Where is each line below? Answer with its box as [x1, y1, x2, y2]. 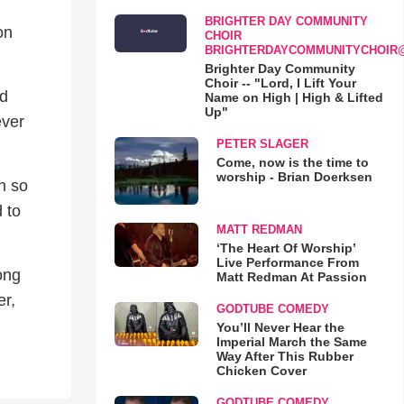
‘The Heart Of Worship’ [216, 241, 355, 256]
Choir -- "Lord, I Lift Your [204, 76, 356, 90]
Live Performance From [216, 255, 359, 271]
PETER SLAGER [216, 137, 308, 151]
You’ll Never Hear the [216, 320, 344, 335]
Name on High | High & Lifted [204, 90, 383, 105]
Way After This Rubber [216, 349, 353, 364]
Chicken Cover [216, 363, 307, 379]
